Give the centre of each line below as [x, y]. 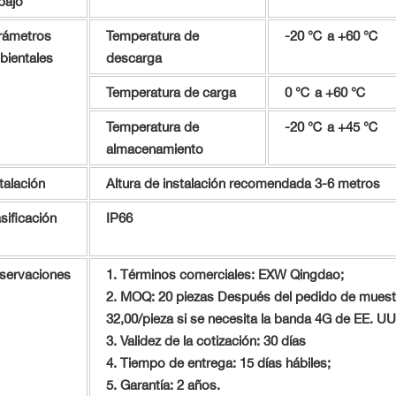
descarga [133, 58]
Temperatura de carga [171, 93]
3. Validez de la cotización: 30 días [206, 341]
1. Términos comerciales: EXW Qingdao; [225, 275]
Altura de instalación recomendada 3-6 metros [243, 184]
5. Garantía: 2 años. [163, 385]
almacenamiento [154, 149]
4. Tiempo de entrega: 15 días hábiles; [218, 363]
